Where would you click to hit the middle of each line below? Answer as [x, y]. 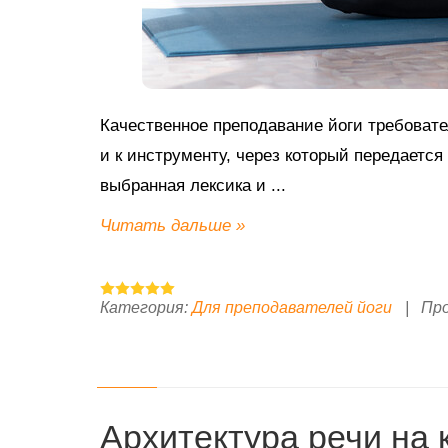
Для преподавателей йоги [292, 307]
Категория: [144, 307]
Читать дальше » [172, 225]
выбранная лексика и [185, 185]
